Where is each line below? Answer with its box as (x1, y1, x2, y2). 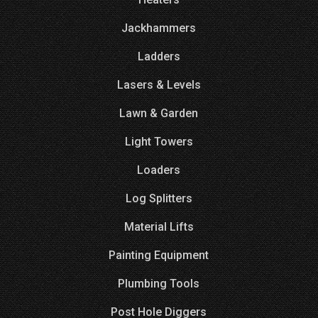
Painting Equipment (109, 248, 209, 262)
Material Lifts (124, 220, 194, 234)
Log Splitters (125, 192, 192, 205)
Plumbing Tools (118, 277, 200, 290)
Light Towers (124, 135, 193, 148)
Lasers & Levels (116, 78, 201, 92)
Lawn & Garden (119, 106, 199, 120)
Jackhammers (121, 21, 197, 35)
